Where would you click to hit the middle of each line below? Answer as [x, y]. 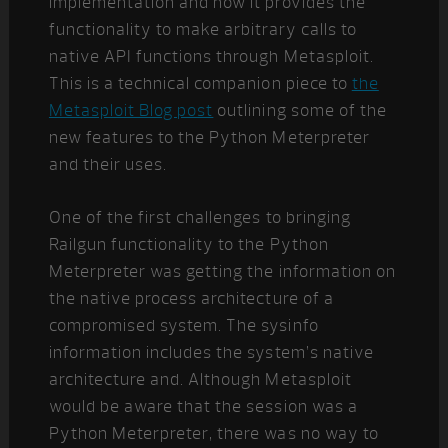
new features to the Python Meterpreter [209, 137]
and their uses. [108, 164]
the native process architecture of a [191, 298]
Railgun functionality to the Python [188, 244]
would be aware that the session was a [203, 406]
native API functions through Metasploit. [211, 56]
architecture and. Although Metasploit [200, 379]
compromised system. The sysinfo [183, 325]
